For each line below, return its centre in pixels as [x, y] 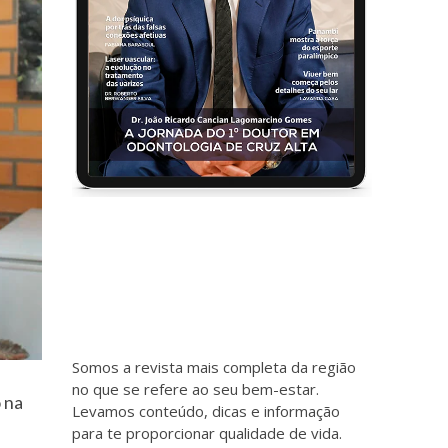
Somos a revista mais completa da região [214, 366]
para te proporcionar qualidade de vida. [207, 432]
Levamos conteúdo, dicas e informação [206, 410]
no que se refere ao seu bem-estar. [196, 388]
